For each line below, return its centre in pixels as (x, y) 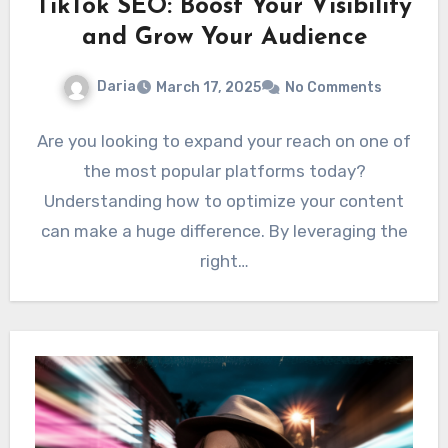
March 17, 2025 (208, 87)
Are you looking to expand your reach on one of (224, 140)
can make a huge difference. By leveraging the (224, 230)
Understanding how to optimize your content (224, 200)
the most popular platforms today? (224, 170)
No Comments (333, 87)
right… (224, 260)
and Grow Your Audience (224, 37)
